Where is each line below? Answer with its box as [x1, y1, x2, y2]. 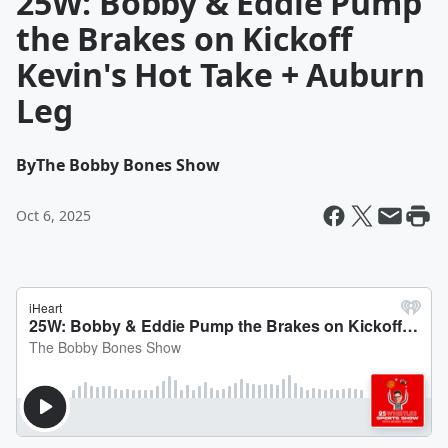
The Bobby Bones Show [36, 154, 220, 176]
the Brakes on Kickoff [16, 17, 352, 60]
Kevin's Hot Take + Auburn [16, 53, 425, 96]
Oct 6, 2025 [16, 206, 91, 225]
